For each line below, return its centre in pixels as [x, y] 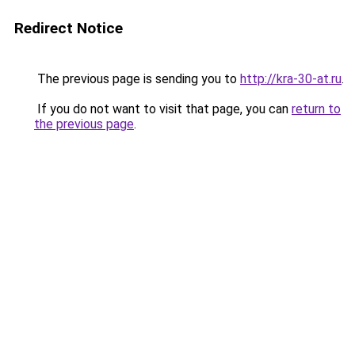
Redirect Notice [69, 28]
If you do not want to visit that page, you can [163, 109]
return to [316, 109]
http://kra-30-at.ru [291, 79]
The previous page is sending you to [137, 79]
